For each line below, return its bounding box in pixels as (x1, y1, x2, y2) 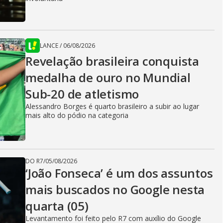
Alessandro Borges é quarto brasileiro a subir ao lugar (25, 102, 199, 111)
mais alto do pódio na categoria (25, 111, 128, 120)
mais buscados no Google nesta (25, 181, 205, 198)
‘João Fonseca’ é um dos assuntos (25, 165, 213, 181)
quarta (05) (25, 198, 89, 214)
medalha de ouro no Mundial (25, 69, 191, 86)
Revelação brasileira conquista (25, 53, 199, 69)
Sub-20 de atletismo (25, 86, 139, 102)
